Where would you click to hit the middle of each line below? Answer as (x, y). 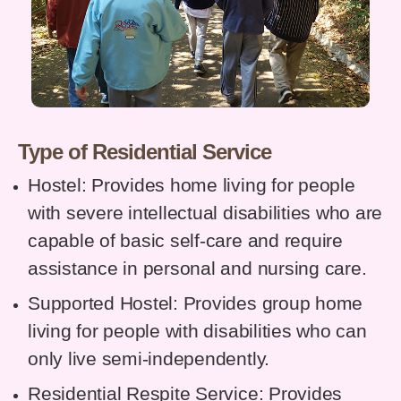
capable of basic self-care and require (185, 240)
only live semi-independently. (149, 358)
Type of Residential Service (145, 151)
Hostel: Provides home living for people (192, 185)
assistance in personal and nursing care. (197, 268)
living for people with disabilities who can (197, 331)
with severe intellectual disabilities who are (205, 213)
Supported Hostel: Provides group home (196, 303)
